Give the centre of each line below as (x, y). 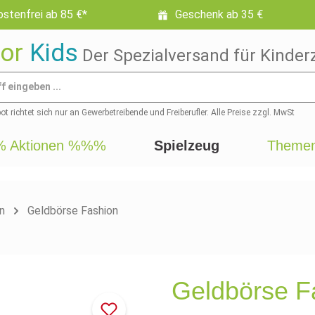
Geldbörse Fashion (73, 210)
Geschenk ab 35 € (219, 14)
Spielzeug (187, 146)
